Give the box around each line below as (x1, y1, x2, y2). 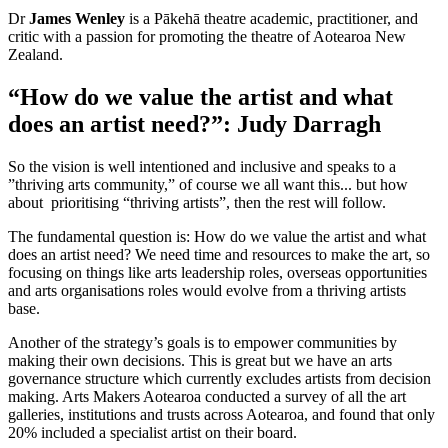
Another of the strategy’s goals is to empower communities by (8, 333, 397, 351)
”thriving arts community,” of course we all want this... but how (8, 175, 408, 193)
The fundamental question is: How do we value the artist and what (8, 227, 426, 245)
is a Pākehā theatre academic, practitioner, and (125, 9, 418, 27)
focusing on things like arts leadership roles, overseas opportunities (8, 263, 427, 281)
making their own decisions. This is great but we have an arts (8, 351, 392, 369)
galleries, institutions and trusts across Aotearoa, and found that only (8, 405, 435, 423)
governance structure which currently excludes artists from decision (8, 369, 431, 387)
